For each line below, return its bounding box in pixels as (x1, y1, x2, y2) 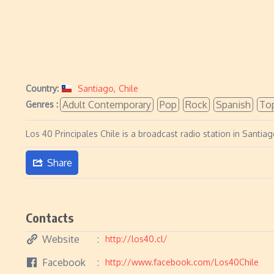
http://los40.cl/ (105, 234, 168, 244)
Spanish (216, 98, 251, 111)
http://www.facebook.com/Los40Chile (105, 257, 259, 267)
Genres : (26, 99, 58, 109)
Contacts (26, 210, 74, 225)
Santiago (78, 83, 114, 94)
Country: (26, 83, 59, 94)
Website (42, 232, 80, 245)
